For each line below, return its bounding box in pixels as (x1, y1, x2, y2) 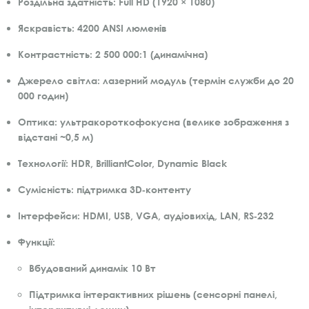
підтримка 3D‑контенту (74, 183, 191, 195)
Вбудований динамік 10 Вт (29, 261, 156, 274)
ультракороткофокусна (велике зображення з (57, 115, 289, 128)
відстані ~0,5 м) (18, 130, 93, 143)
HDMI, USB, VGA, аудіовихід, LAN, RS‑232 (80, 209, 274, 221)
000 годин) (18, 89, 68, 101)
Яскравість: (18, 21, 74, 34)
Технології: (18, 157, 68, 169)
